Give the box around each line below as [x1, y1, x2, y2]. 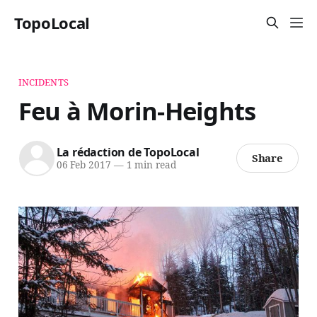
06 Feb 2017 [56, 158, 111, 172]
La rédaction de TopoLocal [56, 144, 200, 161]
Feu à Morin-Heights [18, 93, 256, 127]
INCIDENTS [18, 75, 69, 88]
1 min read [123, 158, 176, 172]
